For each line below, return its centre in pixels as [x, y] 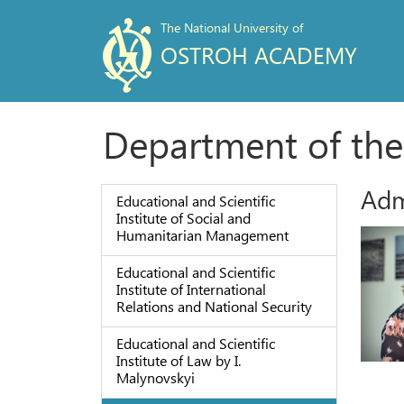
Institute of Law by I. [178, 360]
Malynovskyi [155, 377]
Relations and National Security [214, 307]
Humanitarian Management [202, 235]
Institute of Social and [183, 218]
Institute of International [191, 289]
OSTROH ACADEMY [258, 55]
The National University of [231, 28]
